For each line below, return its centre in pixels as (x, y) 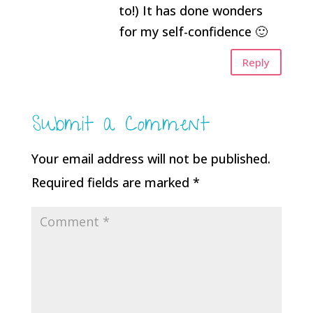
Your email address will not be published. (151, 159)
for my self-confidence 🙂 (193, 31)
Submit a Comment (120, 127)
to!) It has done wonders (190, 10)
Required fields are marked (112, 182)
